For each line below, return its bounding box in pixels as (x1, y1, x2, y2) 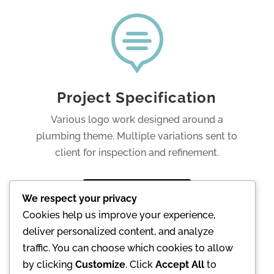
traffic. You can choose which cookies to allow (23, 242, 233, 254)
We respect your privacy (22, 192, 137, 204)
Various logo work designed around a (50, 113, 223, 125)
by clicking (23, 258, 75, 270)
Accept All (155, 258, 204, 270)
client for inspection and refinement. (54, 146, 219, 158)
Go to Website (96, 187, 177, 202)
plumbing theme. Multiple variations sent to (36, 130, 238, 142)
